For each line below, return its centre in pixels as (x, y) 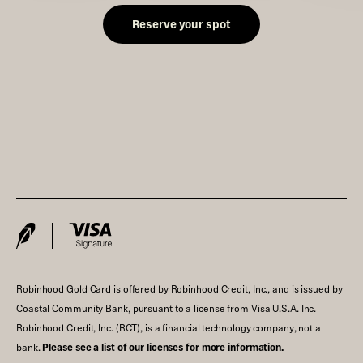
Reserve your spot (181, 24)
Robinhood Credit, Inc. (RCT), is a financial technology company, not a (169, 327)
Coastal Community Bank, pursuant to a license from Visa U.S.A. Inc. (167, 308)
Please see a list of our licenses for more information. (163, 347)
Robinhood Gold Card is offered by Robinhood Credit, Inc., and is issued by (179, 288)
